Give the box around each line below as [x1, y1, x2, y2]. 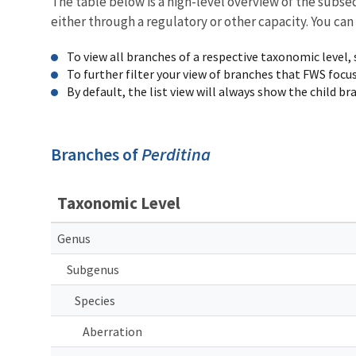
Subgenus [67, 261, 119, 277]
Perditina [141, 142, 211, 165]
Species [75, 292, 115, 308]
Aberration [83, 323, 142, 339]
